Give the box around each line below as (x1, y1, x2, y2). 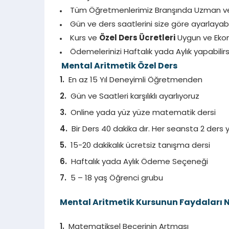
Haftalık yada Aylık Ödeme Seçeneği (71, 158, 208, 166)
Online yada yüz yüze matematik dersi (71, 109, 216, 117)
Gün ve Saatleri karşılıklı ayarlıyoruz (71, 93, 199, 101)
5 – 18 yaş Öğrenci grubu (71, 174, 163, 182)
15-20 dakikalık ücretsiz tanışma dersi (71, 142, 210, 150)
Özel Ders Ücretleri (99, 34, 175, 42)
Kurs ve (70, 34, 99, 42)
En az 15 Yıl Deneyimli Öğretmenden (68, 76, 202, 84)
